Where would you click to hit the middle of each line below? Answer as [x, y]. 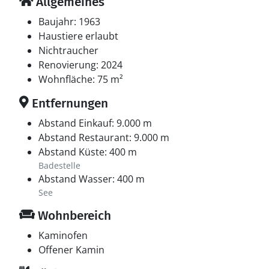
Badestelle [59, 165]
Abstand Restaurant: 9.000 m [104, 138]
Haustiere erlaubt [78, 36]
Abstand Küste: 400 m [88, 152]
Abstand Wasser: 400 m [92, 179]
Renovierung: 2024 [80, 65]
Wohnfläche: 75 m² [81, 79]
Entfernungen [68, 103]
